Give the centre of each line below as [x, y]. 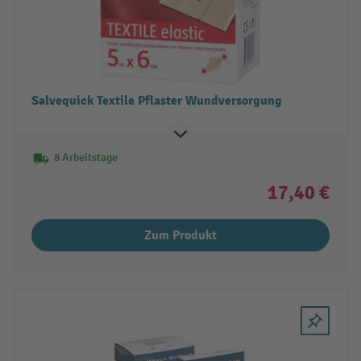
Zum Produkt [180, 235]
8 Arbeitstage [85, 157]
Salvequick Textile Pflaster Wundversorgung [156, 100]
